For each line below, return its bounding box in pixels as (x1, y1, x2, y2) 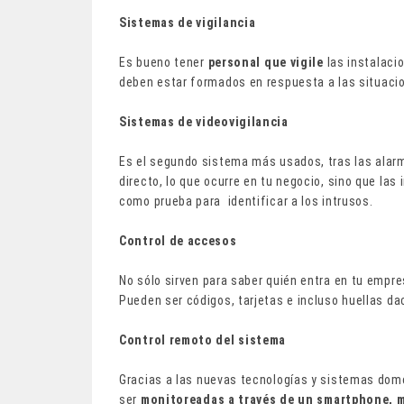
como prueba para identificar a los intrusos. (119, 193, 373, 208)
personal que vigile (207, 54, 324, 69)
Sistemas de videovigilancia (119, 114, 289, 129)
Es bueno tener (119, 54, 208, 69)
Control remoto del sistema (119, 332, 287, 347)
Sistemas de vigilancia (119, 14, 256, 30)
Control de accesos (119, 233, 237, 248)
